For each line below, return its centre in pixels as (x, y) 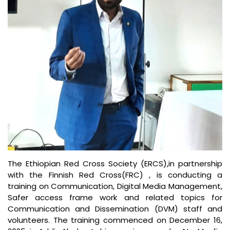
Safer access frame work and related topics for (115, 198)
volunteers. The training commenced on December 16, (115, 220)
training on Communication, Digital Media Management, (115, 186)
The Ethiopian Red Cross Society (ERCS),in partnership (115, 164)
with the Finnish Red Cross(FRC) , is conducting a (115, 175)
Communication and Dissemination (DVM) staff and (115, 209)
